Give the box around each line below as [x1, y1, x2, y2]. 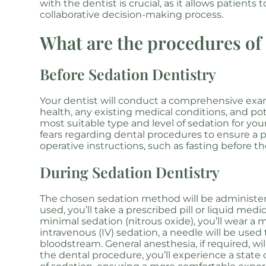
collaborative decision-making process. [40, 9, 224, 20]
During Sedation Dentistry [40, 162, 220, 182]
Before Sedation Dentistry [40, 64, 217, 84]
